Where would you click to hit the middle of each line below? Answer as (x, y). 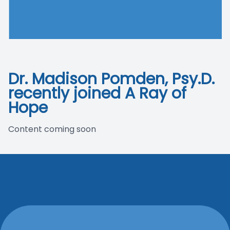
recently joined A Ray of (97, 93)
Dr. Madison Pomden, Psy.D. (111, 79)
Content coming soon (52, 129)
